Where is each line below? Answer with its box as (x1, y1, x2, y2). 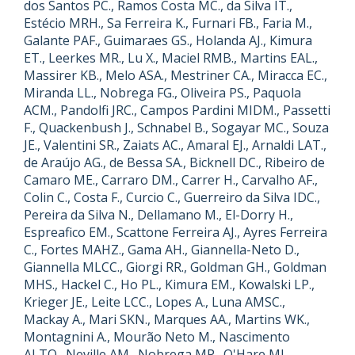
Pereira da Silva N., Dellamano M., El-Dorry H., (24, 206, 293, 223)
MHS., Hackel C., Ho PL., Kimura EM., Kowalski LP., (24, 276, 315, 293)
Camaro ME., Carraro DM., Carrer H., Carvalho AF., (24, 171, 318, 189)
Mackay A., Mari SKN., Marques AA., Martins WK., (24, 311, 310, 328)
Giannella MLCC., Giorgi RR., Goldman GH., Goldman (24, 258, 326, 276)
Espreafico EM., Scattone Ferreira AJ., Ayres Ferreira (24, 223, 327, 241)
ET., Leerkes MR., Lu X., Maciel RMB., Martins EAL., (24, 49, 318, 67)
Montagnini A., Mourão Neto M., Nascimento (24, 328, 290, 345)
